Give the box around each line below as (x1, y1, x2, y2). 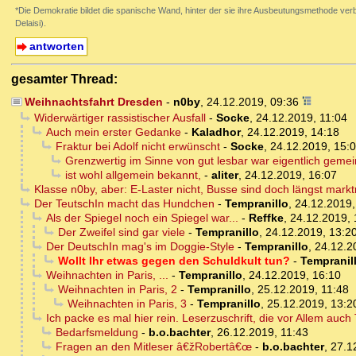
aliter (211, 168, 238, 182)
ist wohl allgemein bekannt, (64, 168, 201, 182)
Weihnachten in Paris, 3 (67, 297, 187, 311)
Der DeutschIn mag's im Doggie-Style (45, 240, 234, 253)
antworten (29, 40, 84, 53)
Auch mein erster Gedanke (45, 126, 181, 139)
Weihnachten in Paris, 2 (57, 283, 177, 296)
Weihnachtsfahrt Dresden (24, 95, 163, 109)
